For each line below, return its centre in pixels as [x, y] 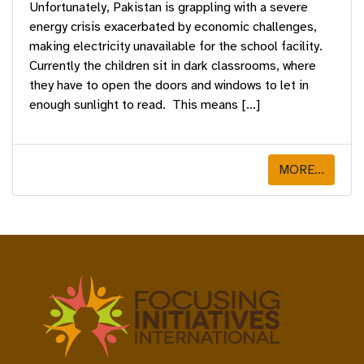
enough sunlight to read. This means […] [145, 104]
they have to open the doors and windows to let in [169, 85]
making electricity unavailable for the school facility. [176, 46]
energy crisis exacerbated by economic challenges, [173, 26]
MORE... [301, 169]
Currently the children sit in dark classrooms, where [173, 65]
